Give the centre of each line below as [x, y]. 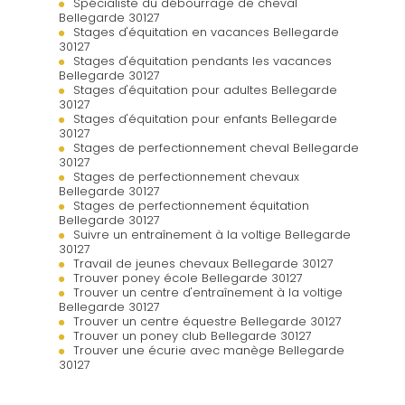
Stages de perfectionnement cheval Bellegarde [216, 147]
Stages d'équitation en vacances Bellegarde [206, 32]
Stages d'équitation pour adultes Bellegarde [205, 89]
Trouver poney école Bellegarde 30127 [188, 278]
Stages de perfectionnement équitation [191, 205]
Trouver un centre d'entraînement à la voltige [208, 292]
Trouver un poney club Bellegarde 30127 [193, 335]
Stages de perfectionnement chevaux [186, 176]
